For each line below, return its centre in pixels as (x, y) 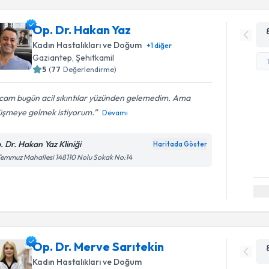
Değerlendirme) (90, 69)
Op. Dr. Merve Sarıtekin (98, 246)
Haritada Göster (180, 144)
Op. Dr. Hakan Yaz (82, 29)
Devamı (115, 112)
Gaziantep (53, 57)
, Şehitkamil (93, 57)
